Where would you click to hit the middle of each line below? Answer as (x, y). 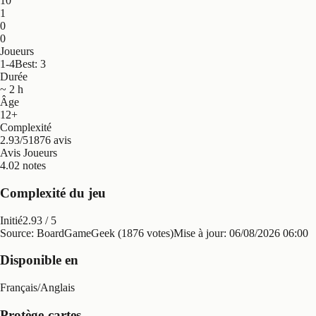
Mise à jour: (201, 233)
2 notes (30, 166)
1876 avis (50, 140)
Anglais (57, 287)
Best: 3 (30, 64)
